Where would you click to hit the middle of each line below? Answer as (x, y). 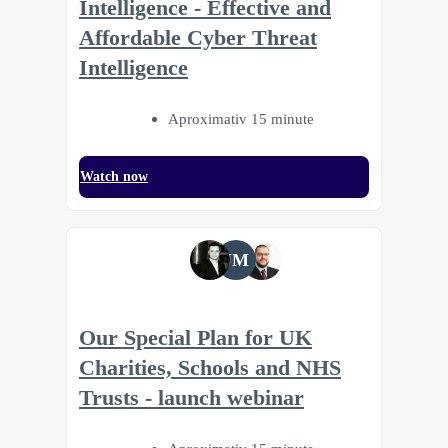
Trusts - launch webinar (191, 397)
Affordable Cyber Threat (198, 38)
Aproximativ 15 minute (241, 119)
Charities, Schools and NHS (210, 367)
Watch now (114, 177)
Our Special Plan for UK (195, 337)
